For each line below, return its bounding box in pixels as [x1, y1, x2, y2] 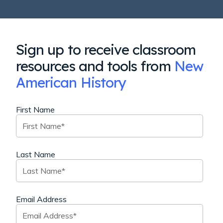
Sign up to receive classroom [16, 41, 196, 59]
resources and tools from [16, 57, 174, 75]
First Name [16, 105, 55, 115]
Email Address [16, 194, 67, 205]
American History [16, 74, 126, 92]
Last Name [16, 149, 55, 160]
